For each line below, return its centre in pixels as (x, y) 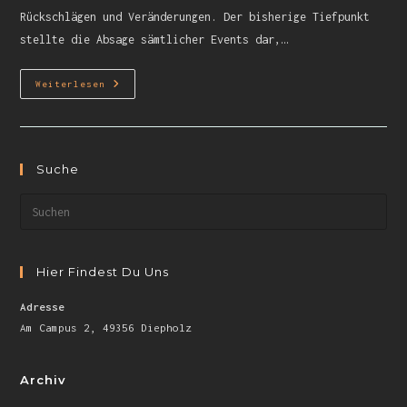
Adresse (43, 307)
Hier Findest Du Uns (103, 272)
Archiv (44, 380)
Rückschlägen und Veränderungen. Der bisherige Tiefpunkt (195, 17)
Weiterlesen (71, 84)
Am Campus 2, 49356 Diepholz (106, 328)
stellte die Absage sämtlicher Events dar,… (154, 40)
